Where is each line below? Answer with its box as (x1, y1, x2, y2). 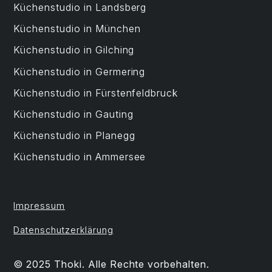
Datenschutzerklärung (13, 225, 114, 236)
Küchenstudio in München (13, 22, 141, 35)
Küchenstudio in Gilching (13, 44, 135, 56)
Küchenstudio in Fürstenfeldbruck (13, 86, 178, 99)
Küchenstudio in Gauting (13, 108, 134, 121)
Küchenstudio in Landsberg (13, 1, 147, 14)
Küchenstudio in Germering (13, 65, 146, 78)
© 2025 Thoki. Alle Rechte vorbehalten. (13, 258, 209, 271)
